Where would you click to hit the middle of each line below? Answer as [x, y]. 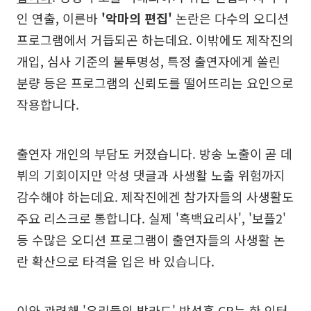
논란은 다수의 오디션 [230, 18]
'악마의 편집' [137, 18]
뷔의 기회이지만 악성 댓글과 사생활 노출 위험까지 [151, 175]
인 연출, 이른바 [59, 18]
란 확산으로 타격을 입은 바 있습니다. [116, 261]
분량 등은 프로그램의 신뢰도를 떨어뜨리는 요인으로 [155, 82]
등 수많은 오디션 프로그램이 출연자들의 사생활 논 [151, 239]
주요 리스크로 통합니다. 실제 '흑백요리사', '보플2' [151, 218]
